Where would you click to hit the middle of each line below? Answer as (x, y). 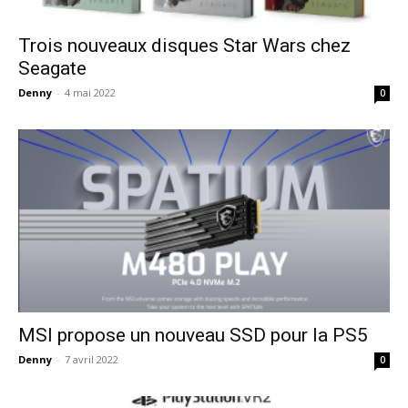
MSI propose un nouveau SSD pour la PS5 (193, 336)
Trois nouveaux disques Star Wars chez (184, 45)
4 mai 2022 (90, 92)
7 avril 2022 (92, 360)
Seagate (52, 68)
